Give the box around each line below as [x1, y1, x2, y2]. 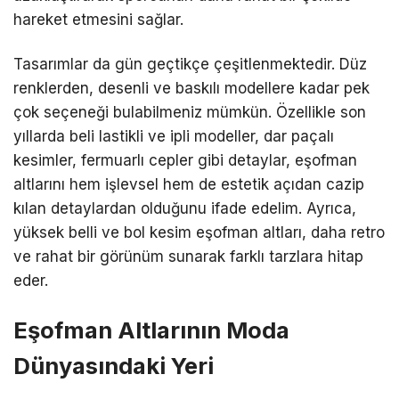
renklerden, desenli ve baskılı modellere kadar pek [13, 78, 370, 97]
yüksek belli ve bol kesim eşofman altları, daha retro [13, 223, 385, 241]
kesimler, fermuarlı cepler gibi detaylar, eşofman [13, 151, 357, 169]
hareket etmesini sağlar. [13, 11, 183, 29]
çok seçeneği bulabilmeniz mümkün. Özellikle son [13, 102, 366, 121]
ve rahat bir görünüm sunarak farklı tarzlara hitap [13, 247, 363, 265]
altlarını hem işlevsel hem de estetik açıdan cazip [13, 175, 364, 193]
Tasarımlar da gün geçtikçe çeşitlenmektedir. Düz [13, 54, 367, 73]
